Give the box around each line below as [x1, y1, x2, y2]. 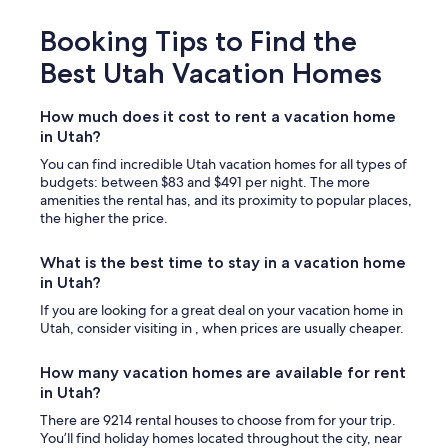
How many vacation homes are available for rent [40, 363, 406, 383]
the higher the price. [40, 209, 168, 228]
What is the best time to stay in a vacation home [40, 253, 406, 273]
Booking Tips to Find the [40, 24, 357, 59]
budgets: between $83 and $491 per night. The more [40, 173, 370, 192]
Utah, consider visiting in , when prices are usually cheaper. [40, 319, 404, 338]
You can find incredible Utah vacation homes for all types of [40, 155, 407, 174]
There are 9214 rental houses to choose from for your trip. [40, 411, 396, 430]
